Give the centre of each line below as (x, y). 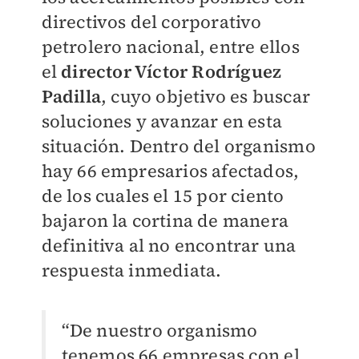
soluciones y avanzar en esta (162, 121)
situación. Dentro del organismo (178, 146)
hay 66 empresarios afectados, (170, 171)
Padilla (71, 97)
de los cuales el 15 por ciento (163, 196)
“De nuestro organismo (159, 331)
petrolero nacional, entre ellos (170, 47)
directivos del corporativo (151, 22)
